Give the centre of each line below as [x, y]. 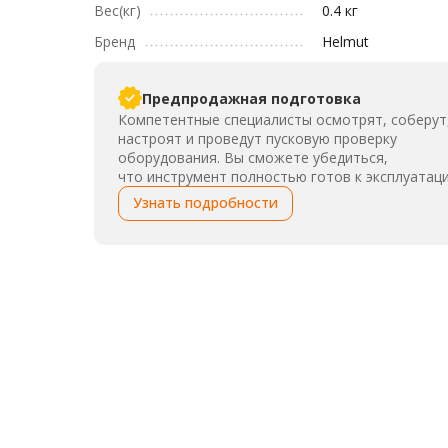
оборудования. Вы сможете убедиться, [253, 157]
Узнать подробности [206, 202]
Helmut [346, 41]
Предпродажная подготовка [252, 98]
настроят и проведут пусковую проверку [258, 138]
